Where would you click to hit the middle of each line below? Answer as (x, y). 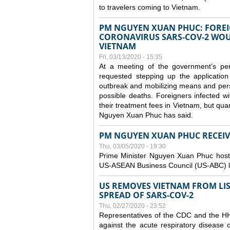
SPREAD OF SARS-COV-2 (146, 195)
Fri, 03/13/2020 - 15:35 (131, 57)
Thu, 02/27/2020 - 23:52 (132, 206)
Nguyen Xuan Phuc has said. (146, 115)
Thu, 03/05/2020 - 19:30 (132, 146)
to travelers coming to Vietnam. (150, 7)
